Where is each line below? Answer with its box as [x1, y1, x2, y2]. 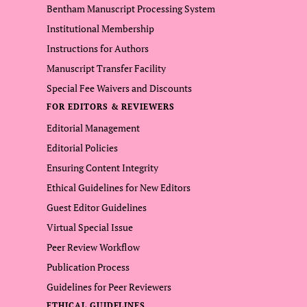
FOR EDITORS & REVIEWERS [47, 101, 175, 112]
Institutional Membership [47, 21, 154, 35]
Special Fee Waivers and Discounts [47, 81, 192, 95]
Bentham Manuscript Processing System [47, 1, 215, 15]
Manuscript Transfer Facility [47, 61, 166, 75]
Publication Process [47, 260, 130, 273]
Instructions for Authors [47, 41, 149, 55]
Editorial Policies [47, 140, 118, 154]
